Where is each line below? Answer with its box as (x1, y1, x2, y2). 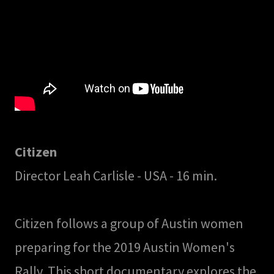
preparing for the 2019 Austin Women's (15, 239, 235, 256)
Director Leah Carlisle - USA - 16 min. (15, 167, 220, 185)
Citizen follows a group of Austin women (15, 215, 243, 232)
